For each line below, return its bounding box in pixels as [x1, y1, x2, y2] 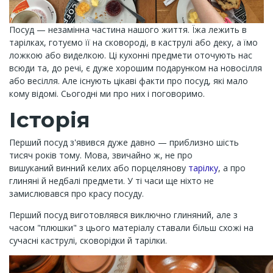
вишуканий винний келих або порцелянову [9, 162, 188, 174]
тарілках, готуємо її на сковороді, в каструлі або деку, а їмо [9, 37, 258, 48]
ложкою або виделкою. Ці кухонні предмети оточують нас [9, 49, 252, 61]
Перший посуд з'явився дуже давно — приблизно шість [9, 136, 239, 148]
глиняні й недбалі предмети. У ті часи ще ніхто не [9, 175, 214, 186]
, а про [218, 162, 246, 174]
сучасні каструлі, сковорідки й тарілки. [9, 235, 167, 246]
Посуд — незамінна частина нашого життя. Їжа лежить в [9, 24, 247, 35]
